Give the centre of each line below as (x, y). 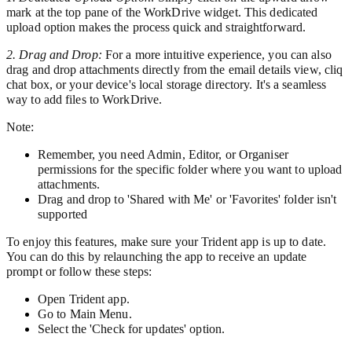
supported (62, 214)
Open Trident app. (84, 299)
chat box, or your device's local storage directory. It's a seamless (167, 85)
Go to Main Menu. (85, 314)
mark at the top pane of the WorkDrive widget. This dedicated (162, 13)
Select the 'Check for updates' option (130, 329)
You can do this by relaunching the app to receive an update (157, 257)
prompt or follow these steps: (79, 272)
